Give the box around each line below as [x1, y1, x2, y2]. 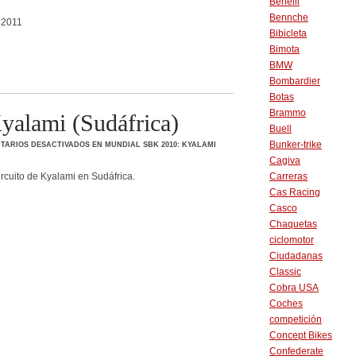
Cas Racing [269, 187, 320, 198]
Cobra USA [269, 282, 319, 293]
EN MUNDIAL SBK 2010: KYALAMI [90, 141, 216, 149]
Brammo [269, 107, 306, 118]
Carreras [269, 171, 308, 182]
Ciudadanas [269, 250, 323, 261]
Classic [269, 266, 301, 277]
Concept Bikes [269, 330, 332, 341]
